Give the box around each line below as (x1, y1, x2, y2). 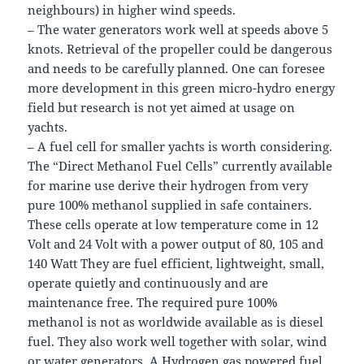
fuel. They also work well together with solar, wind (28, 332, 327, 349)
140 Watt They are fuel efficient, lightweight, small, (28, 254, 325, 271)
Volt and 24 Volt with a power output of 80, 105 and (28, 235, 324, 252)
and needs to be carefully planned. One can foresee (28, 59, 326, 76)
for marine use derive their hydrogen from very (28, 176, 309, 193)
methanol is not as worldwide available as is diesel (28, 313, 324, 330)
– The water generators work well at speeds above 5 (28, 20, 329, 37)
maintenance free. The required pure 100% (28, 293, 278, 310)
